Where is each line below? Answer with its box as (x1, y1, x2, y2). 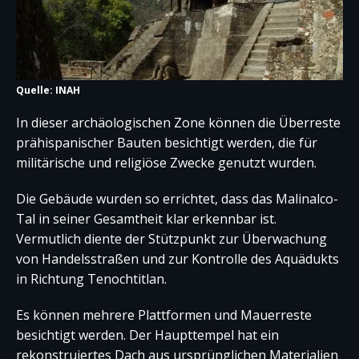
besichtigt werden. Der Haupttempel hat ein (16, 325, 279, 344)
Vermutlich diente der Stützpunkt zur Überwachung (16, 229, 327, 248)
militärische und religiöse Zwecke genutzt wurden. (16, 153, 317, 171)
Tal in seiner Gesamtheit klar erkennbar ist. (16, 209, 276, 228)
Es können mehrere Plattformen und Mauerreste (16, 305, 312, 324)
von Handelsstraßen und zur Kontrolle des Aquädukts (16, 249, 339, 268)
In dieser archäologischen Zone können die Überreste (16, 113, 341, 131)
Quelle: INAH (16, 83, 80, 97)
